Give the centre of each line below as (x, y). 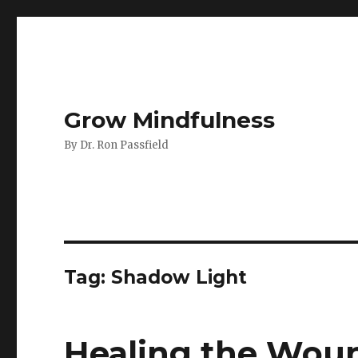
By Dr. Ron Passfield (117, 145)
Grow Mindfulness (170, 120)
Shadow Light (179, 277)
